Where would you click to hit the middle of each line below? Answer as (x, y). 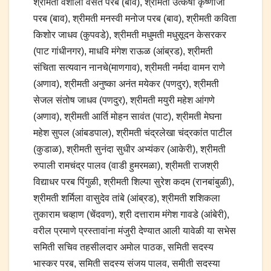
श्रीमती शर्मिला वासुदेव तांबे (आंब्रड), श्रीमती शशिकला (127, 198)
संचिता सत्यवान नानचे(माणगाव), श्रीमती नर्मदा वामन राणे (129, 68)
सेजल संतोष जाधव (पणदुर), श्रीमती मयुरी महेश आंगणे (124, 100)
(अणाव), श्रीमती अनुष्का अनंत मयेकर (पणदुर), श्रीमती (126, 84)
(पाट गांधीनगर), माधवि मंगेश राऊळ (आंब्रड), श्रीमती (123, 51)
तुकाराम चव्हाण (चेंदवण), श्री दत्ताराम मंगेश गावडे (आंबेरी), (131, 215)
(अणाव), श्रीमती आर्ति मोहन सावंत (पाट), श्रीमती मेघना (128, 117)
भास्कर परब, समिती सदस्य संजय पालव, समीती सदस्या (127, 264)
